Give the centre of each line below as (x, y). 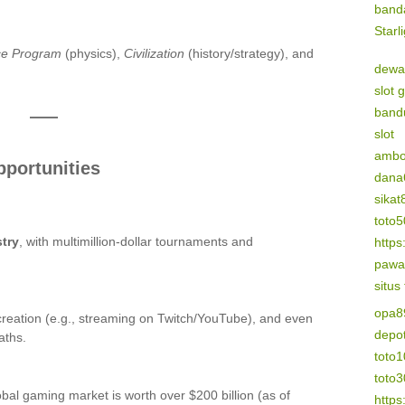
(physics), (93, 53)
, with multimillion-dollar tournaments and (136, 241)
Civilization (154, 53)
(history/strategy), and (249, 53)
